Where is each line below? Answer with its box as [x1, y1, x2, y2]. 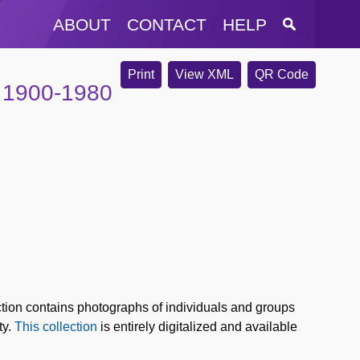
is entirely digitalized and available [100, 320, 297, 334]
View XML [174, 67, 234, 81]
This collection [14, 320, 100, 334]
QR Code [254, 67, 309, 81]
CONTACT [127, 14, 207, 34]
